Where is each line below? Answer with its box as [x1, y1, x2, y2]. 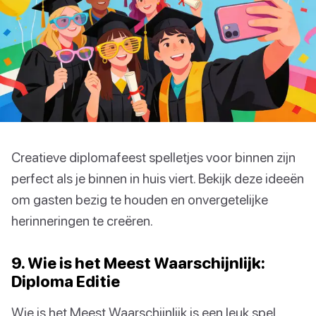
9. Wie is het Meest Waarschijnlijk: [11, 253, 265, 272]
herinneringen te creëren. [11, 212, 153, 229]
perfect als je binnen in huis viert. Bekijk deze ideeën [11, 169, 304, 186]
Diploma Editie [11, 271, 120, 291]
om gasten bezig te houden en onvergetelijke [11, 190, 268, 207]
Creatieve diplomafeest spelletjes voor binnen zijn [11, 148, 296, 165]
